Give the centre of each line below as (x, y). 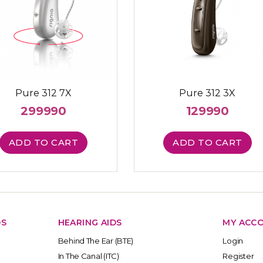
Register (238, 256)
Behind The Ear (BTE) (96, 240)
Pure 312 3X (208, 93)
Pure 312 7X (44, 93)
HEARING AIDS (90, 222)
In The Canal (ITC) (88, 256)
